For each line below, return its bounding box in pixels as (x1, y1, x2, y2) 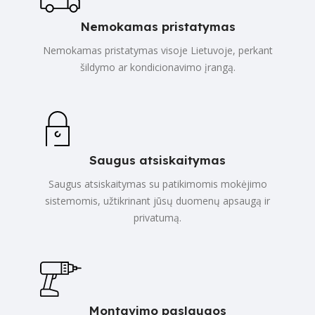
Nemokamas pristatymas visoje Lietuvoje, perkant (42, 43, 273, 57)
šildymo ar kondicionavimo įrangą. (79, 60, 236, 74)
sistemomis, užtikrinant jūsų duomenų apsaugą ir (45, 193, 270, 207)
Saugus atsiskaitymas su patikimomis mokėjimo (48, 176, 267, 191)
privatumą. (134, 210, 181, 224)
